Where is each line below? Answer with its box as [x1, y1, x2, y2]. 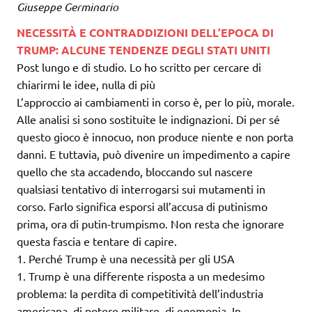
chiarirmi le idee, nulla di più [17, 77, 155, 92]
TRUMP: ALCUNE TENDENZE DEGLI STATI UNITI [17, 42, 270, 58]
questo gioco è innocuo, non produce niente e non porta [17, 130, 293, 144]
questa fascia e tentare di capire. [17, 234, 177, 249]
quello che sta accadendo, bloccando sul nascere [17, 164, 253, 179]
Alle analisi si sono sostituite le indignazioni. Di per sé [17, 112, 280, 127]
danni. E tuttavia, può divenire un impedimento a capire [17, 147, 290, 162]
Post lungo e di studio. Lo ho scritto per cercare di [17, 60, 261, 75]
